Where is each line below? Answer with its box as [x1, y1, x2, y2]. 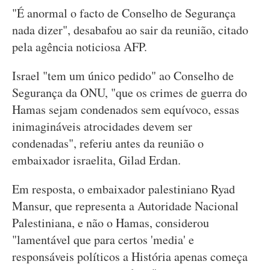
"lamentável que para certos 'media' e [12, 231, 194, 248]
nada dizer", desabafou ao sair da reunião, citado [12, 22, 248, 38]
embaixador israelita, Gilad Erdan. [12, 152, 181, 168]
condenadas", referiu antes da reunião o [12, 135, 204, 151]
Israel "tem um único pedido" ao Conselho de [12, 67, 234, 84]
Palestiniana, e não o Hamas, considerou [12, 215, 209, 231]
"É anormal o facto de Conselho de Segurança [12, 5, 236, 21]
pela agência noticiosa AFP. [12, 39, 147, 55]
